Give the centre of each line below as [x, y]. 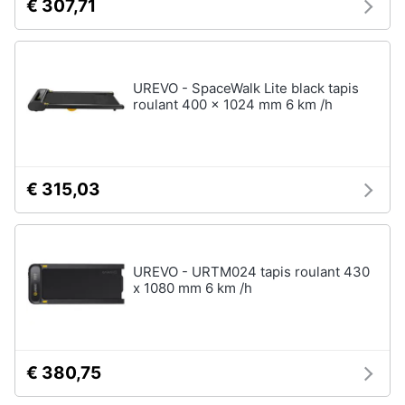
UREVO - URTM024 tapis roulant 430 [251, 272]
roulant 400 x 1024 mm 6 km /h [233, 104]
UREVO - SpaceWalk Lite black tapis [246, 88]
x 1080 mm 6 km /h [193, 288]
